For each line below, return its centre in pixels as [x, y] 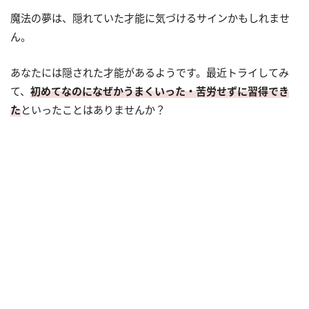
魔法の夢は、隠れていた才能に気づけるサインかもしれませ [150, 18]
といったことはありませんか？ [93, 110]
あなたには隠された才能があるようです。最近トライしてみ [150, 73]
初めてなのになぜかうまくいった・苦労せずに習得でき [160, 91]
